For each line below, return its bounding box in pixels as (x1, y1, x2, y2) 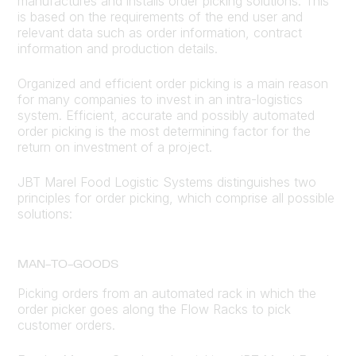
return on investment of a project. (17, 139, 212, 155)
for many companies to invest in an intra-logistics (17, 91, 303, 107)
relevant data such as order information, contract (17, 25, 302, 41)
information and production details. (17, 41, 218, 56)
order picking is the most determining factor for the (17, 123, 311, 139)
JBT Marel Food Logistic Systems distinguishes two (17, 174, 316, 190)
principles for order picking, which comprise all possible (17, 190, 335, 206)
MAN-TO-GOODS (17, 259, 118, 270)
